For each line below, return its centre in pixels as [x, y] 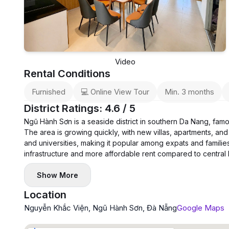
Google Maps [201, 208]
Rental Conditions [67, 74]
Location [45, 195]
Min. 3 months [189, 92]
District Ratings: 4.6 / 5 [80, 109]
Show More [58, 175]
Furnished [49, 92]
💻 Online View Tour [115, 92]
